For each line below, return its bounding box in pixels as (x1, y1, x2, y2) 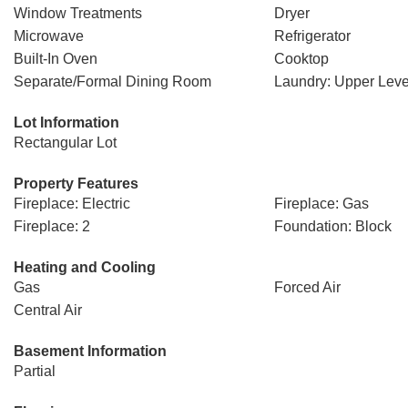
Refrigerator (273, 28, 351, 44)
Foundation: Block (273, 219, 392, 234)
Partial (14, 363, 56, 379)
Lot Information (14, 115, 119, 130)
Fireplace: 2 (14, 219, 90, 234)
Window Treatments (14, 5, 142, 21)
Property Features (14, 176, 138, 191)
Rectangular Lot (14, 135, 117, 150)
